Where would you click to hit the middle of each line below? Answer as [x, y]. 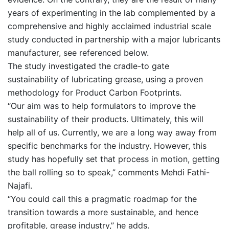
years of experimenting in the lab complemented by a [111, 13]
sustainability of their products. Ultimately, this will [106, 119]
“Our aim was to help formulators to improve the [102, 106]
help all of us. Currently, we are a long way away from [112, 132]
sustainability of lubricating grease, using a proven [105, 79]
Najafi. [20, 185]
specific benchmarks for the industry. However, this [107, 145]
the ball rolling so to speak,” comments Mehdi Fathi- [109, 172]
